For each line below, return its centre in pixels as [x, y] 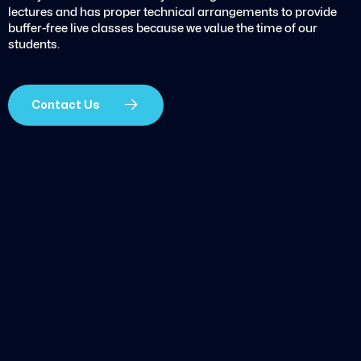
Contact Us [66, 105]
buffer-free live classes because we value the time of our [163, 29]
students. [34, 45]
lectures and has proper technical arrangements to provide [172, 12]
